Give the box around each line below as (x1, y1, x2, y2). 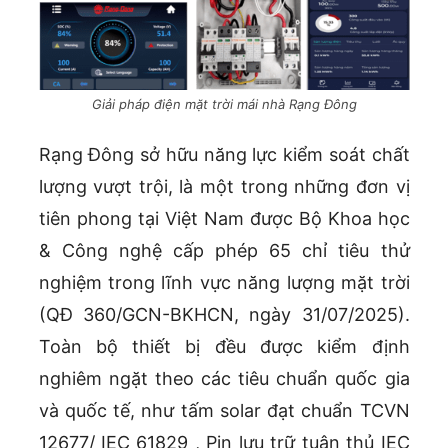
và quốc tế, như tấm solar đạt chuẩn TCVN (38, 400, 410, 422)
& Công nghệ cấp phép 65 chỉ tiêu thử (38, 240, 410, 262)
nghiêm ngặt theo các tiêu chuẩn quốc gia (38, 368, 410, 390)
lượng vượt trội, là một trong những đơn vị (38, 176, 410, 198)
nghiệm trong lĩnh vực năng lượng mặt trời (38, 272, 410, 294)
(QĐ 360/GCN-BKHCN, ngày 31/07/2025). (38, 304, 410, 326)
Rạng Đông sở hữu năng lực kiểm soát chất (38, 144, 410, 166)
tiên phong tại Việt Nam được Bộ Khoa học (38, 208, 410, 230)
